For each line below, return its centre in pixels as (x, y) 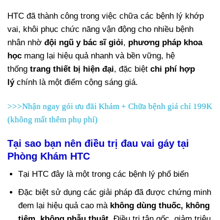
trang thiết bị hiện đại (72, 69)
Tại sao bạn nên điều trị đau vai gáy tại (98, 143)
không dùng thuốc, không (160, 206)
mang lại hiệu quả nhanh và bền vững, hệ (98, 55)
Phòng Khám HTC (49, 156)
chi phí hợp (173, 69)
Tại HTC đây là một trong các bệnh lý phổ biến (104, 174)
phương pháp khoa (165, 42)
